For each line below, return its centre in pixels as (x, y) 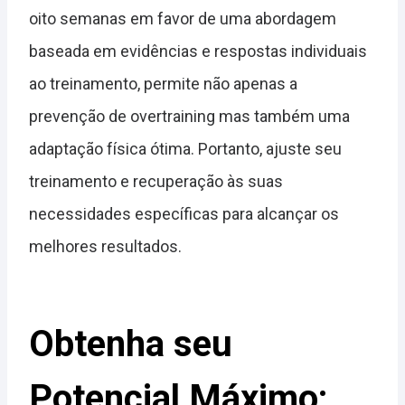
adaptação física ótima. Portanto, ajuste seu (185, 149)
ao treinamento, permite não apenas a (163, 84)
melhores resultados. (105, 247)
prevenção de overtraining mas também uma (189, 117)
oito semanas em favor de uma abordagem (183, 19)
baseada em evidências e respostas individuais (198, 52)
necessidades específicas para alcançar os (184, 214)
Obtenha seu (131, 344)
